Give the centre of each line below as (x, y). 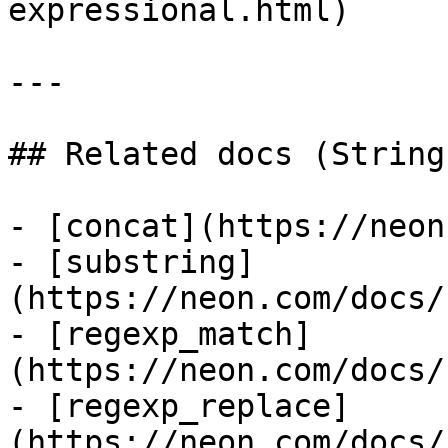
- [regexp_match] (160, 334)
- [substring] (131, 262)
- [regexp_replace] (179, 406)
